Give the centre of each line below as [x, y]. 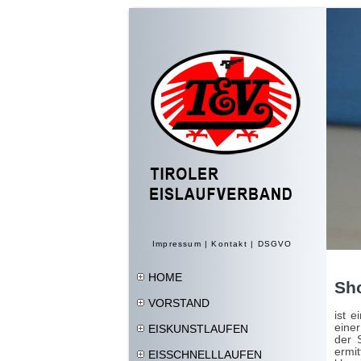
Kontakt [229, 244]
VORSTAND [178, 303]
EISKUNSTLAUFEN [198, 329]
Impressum [177, 244]
